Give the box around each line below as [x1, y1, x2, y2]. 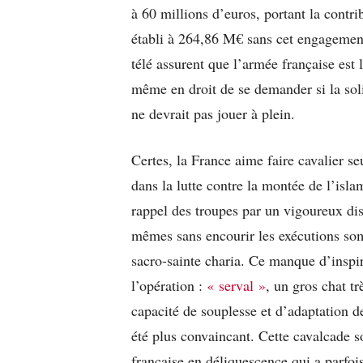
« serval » [207, 275, 266, 295]
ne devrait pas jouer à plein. [131, 103, 295, 123]
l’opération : [131, 275, 207, 295]
